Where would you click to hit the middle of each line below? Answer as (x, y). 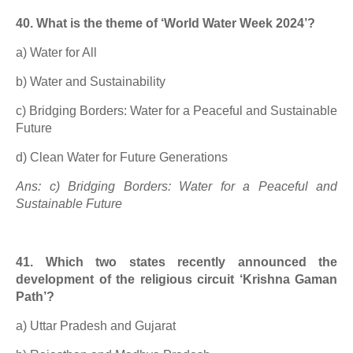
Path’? (35, 297)
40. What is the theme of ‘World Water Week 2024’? (165, 23)
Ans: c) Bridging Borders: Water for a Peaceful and (176, 186)
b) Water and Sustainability (91, 82)
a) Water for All (56, 52)
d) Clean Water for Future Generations (122, 157)
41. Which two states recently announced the (176, 262)
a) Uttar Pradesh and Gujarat (96, 326)
